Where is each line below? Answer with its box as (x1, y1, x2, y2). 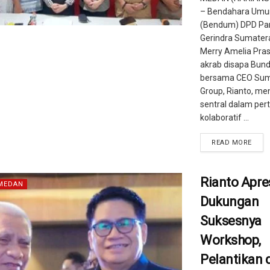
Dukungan (200, 194, 259, 209)
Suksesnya (200, 213, 262, 228)
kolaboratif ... (200, 113, 249, 122)
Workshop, (200, 233, 262, 248)
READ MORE (212, 139, 252, 146)
